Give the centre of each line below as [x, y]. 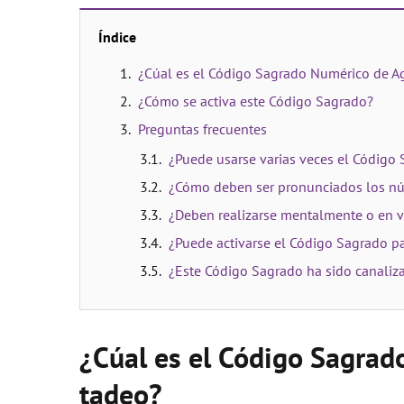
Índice [117, 37]
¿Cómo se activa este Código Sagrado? [256, 101]
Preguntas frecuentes [202, 129]
